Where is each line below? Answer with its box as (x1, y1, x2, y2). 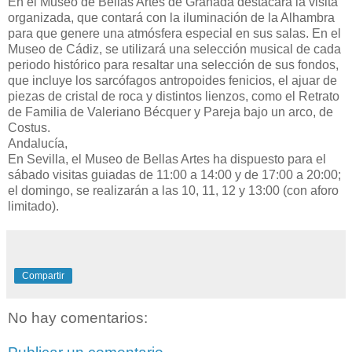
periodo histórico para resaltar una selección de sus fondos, (8, 58, 339, 72)
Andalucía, (8, 137, 68, 151)
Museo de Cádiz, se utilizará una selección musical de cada (8, 42, 341, 57)
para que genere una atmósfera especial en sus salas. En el (8, 27, 341, 41)
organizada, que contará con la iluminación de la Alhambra (8, 11, 335, 25)
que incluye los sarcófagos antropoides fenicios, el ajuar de (8, 74, 337, 88)
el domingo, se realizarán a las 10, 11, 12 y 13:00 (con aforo (8, 184, 339, 198)
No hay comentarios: (8, 310, 148, 327)
